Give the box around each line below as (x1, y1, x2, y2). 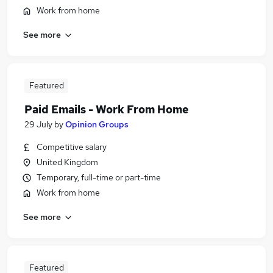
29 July (24, 119, 52, 130)
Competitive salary (37, 141, 107, 152)
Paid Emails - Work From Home (24, 102, 189, 116)
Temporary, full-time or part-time (37, 172, 161, 183)
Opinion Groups (65, 119, 129, 130)
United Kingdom (37, 157, 98, 168)
